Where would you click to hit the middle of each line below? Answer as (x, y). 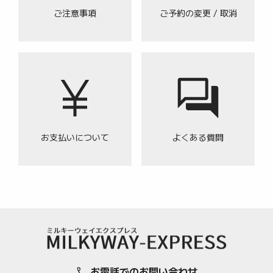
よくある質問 (198, 137)
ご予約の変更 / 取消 (198, 13)
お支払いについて (75, 137)
